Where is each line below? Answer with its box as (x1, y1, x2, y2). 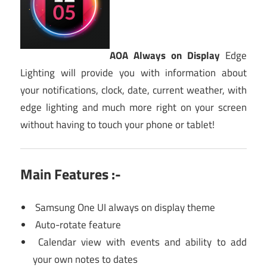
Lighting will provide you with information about (20, 64, 247, 80)
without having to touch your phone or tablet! (20, 116, 215, 132)
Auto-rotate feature (33, 217, 122, 233)
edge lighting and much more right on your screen (20, 99, 247, 115)
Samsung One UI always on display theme (33, 200, 216, 216)
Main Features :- (20, 163, 121, 185)
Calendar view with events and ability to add (33, 234, 247, 250)
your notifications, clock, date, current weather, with (20, 82, 247, 98)
